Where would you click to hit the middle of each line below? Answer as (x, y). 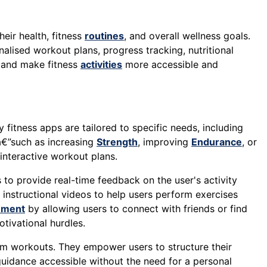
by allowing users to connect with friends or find (136, 209)
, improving (164, 142)
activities (101, 65)
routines (104, 36)
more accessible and (170, 65)
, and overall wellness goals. (187, 36)
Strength (117, 142)
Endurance (217, 142)
